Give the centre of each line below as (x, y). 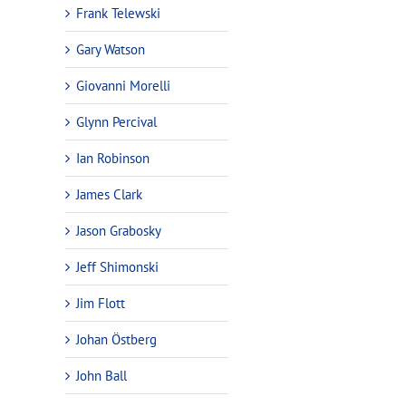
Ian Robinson (113, 158)
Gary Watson (111, 49)
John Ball (101, 375)
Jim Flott (101, 303)
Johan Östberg (116, 339)
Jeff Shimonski (117, 266)
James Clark (109, 194)
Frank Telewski (118, 13)
